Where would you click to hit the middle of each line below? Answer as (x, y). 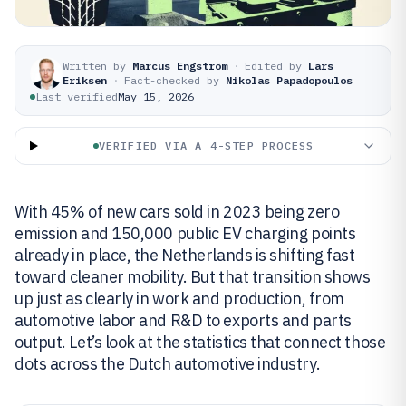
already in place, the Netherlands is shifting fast (185, 255)
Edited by (273, 66)
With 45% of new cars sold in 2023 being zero (177, 212)
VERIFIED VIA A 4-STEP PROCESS (206, 145)
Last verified (77, 97)
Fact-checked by (172, 80)
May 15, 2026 (156, 97)
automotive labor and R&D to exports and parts (183, 320)
